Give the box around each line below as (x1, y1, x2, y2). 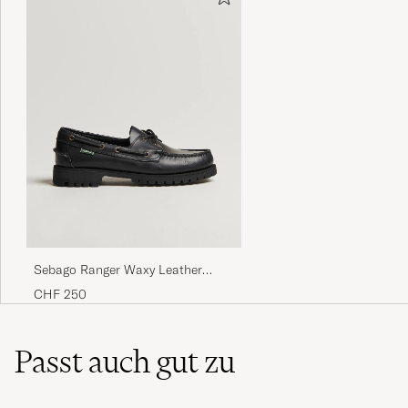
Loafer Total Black (34, 278, 139, 295)
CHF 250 (34, 285, 87, 302)
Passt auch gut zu (15, 342, 235, 381)
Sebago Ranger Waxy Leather (34, 260, 202, 278)
